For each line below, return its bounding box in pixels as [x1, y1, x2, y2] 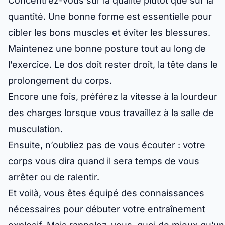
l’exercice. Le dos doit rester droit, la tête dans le [8, 59, 218, 70]
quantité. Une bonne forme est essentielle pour [8, 11, 212, 22]
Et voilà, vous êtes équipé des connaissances [8, 188, 204, 199]
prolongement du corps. [8, 75, 112, 86]
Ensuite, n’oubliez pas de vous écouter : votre [8, 140, 205, 151]
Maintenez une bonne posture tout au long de [8, 43, 206, 54]
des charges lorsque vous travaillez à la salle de [8, 107, 214, 119]
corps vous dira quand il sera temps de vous [8, 156, 199, 167]
